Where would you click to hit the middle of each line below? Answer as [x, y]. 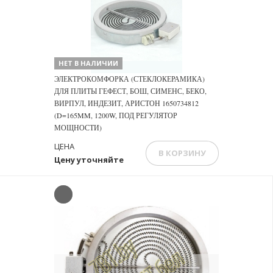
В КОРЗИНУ [182, 153]
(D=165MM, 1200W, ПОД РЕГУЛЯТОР [116, 115]
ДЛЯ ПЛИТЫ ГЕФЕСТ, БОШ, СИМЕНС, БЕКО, [130, 91]
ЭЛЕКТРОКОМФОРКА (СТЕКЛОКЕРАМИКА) [129, 79]
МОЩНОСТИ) [78, 127]
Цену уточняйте [89, 160]
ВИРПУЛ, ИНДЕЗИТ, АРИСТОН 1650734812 [126, 103]
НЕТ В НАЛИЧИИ [88, 63]
